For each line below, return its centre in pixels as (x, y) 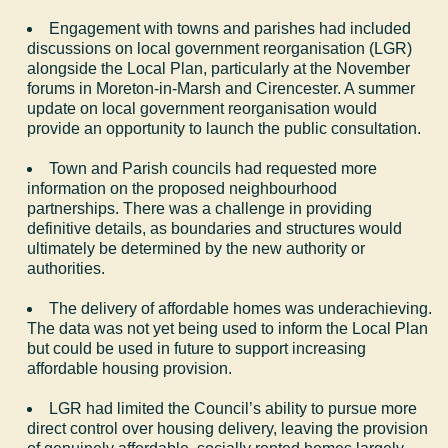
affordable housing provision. (130, 368)
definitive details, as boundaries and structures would (215, 228)
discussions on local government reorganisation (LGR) (220, 48)
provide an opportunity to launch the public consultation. (224, 128)
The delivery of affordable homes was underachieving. (241, 308)
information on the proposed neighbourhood (182, 188)
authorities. (66, 268)
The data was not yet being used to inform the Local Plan (228, 328)
